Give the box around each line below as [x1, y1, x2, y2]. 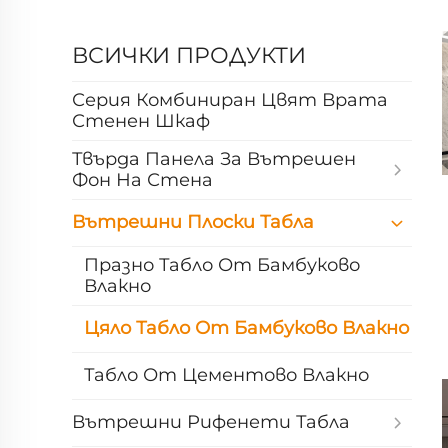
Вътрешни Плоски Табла [72, 211, 314, 234]
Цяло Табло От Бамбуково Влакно [84, 317, 409, 340]
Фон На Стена [72, 168, 213, 191]
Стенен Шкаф [72, 109, 210, 132]
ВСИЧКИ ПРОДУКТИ [72, 41, 306, 69]
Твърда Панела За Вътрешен [72, 147, 356, 170]
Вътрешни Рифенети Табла [72, 411, 350, 434]
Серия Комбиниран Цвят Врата [72, 88, 388, 111]
